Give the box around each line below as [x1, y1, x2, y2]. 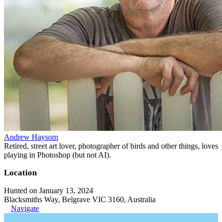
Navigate [11, 204, 39, 213]
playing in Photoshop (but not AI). [4, 150, 111, 159]
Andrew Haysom [4, 132, 58, 141]
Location [4, 167, 37, 177]
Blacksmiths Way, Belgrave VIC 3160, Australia [4, 195, 156, 204]
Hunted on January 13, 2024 [4, 186, 93, 195]
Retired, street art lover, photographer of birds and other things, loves [4, 141, 218, 150]
